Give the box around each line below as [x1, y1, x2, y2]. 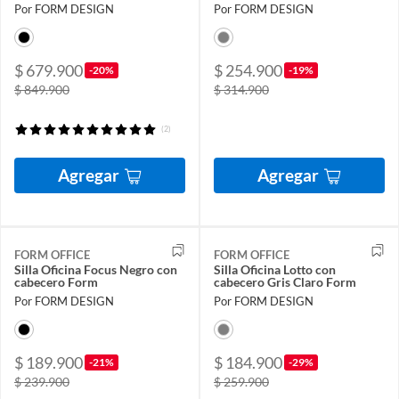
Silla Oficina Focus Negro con [14, 262, 177, 278]
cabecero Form [14, 274, 98, 290]
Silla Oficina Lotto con [214, 262, 336, 278]
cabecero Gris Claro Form [214, 274, 356, 290]
